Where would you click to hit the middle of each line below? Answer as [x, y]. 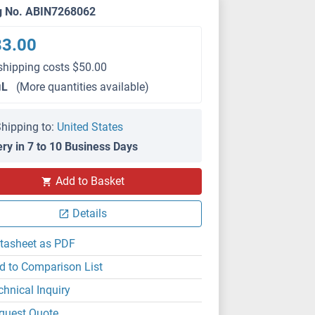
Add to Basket [90, 181]
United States [90, 127]
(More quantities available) [83, 87]
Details [90, 213]
